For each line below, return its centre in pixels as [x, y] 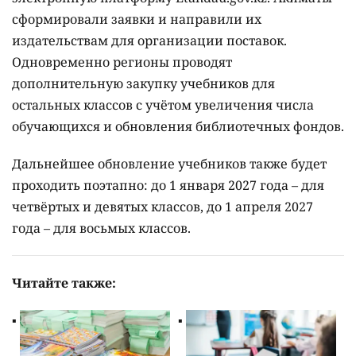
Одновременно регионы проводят [122, 62]
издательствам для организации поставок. [149, 40]
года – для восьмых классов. [101, 228]
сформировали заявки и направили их [137, 19]
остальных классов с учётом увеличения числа [163, 104]
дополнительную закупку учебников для [143, 83]
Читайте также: [64, 282]
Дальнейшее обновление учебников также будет [169, 163]
